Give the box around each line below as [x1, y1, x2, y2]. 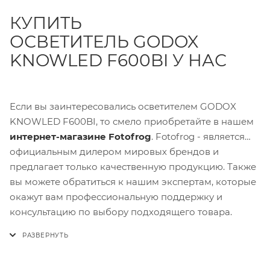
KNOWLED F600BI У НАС [10, 49, 227, 71]
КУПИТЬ [10, 12, 82, 33]
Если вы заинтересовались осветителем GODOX [10, 100, 236, 112]
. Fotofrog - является [151, 130, 245, 142]
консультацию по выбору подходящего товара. [10, 206, 232, 218]
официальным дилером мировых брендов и [10, 145, 219, 157]
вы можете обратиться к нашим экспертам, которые [10, 175, 256, 187]
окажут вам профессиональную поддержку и [10, 190, 222, 202]
